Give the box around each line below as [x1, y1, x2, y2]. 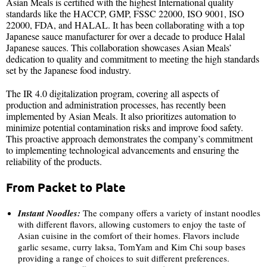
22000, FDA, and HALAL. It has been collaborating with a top [6, 18, 244, 31]
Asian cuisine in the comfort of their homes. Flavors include [18, 229, 240, 241]
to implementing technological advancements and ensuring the [6, 143, 239, 156]
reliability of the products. [6, 154, 102, 167]
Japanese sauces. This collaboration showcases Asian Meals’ [6, 41, 232, 54]
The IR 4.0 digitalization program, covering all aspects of [6, 86, 219, 100]
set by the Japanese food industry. [6, 63, 131, 76]
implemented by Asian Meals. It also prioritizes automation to [6, 109, 236, 122]
